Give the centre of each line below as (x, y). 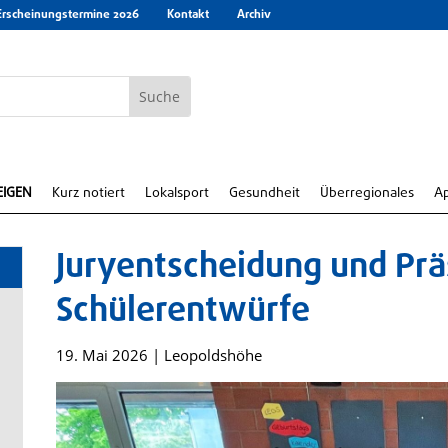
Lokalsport (177, 193)
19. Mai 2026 (101, 355)
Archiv (254, 15)
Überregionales (367, 193)
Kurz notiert (88, 193)
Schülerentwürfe (182, 312)
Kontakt (188, 15)
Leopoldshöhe (212, 355)
